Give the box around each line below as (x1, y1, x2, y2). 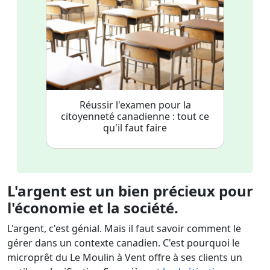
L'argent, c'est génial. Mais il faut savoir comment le (7, 222, 241, 235)
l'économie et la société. (7, 198, 178, 218)
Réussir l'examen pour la (79, 98, 191, 111)
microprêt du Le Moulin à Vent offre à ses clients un (7, 251, 242, 264)
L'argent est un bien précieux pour (7, 181, 253, 201)
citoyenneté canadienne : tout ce (61, 110, 209, 123)
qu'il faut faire (103, 121, 167, 134)
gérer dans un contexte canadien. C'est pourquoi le (7, 236, 240, 250)
